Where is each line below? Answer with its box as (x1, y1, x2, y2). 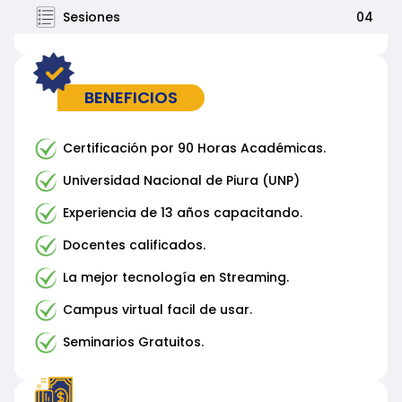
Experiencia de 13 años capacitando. (63, 204, 303, 223)
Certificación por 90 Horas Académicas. (63, 139, 327, 158)
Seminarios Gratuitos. (63, 333, 205, 352)
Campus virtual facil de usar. (63, 301, 253, 319)
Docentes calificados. (63, 236, 206, 255)
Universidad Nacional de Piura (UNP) (63, 171, 301, 190)
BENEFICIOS (84, 85, 178, 109)
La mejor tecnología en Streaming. (63, 268, 290, 287)
